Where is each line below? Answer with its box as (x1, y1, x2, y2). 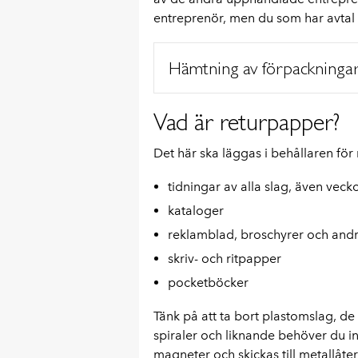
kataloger (167, 202, 224, 218)
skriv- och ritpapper (167, 250, 281, 266)
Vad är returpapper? (153, 107, 340, 136)
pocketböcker (167, 274, 249, 290)
